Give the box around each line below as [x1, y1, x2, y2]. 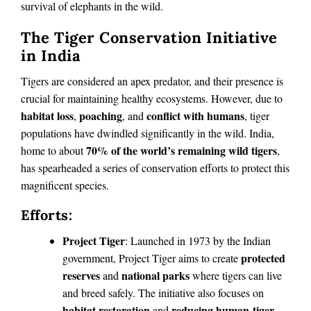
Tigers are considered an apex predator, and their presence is [21, 74, 283, 89]
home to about [21, 143, 86, 158]
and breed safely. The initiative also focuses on [62, 285, 264, 300]
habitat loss [21, 108, 74, 124]
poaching [79, 108, 122, 124]
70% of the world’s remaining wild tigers [86, 142, 277, 159]
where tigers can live [190, 267, 282, 283]
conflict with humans [146, 108, 244, 124]
